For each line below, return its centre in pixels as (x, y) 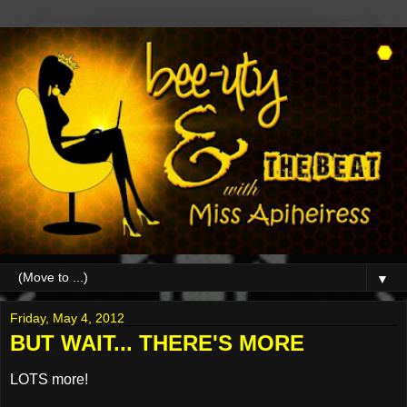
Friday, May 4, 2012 (67, 318)
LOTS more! (49, 379)
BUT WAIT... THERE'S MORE (157, 342)
